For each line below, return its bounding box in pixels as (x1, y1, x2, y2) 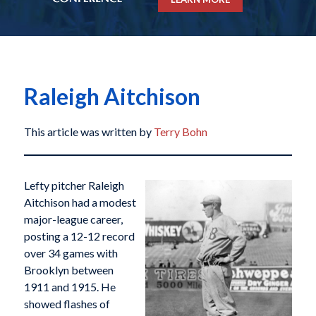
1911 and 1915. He (23, 280, 116, 294)
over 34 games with (23, 246, 118, 260)
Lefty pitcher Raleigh (23, 178, 124, 193)
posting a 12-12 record (23, 229, 135, 243)
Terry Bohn (153, 125, 207, 139)
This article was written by (23, 125, 154, 139)
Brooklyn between (23, 263, 114, 277)
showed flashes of (23, 297, 110, 311)
